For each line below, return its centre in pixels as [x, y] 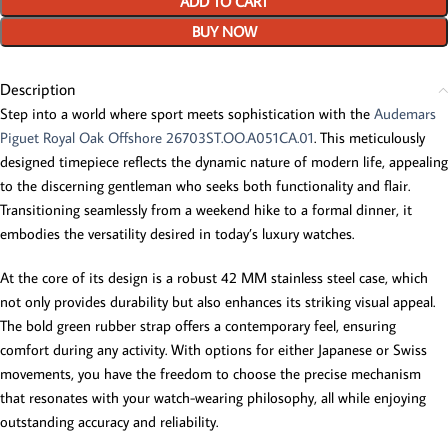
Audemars [405, 113]
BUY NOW [224, 31]
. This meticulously [369, 137]
